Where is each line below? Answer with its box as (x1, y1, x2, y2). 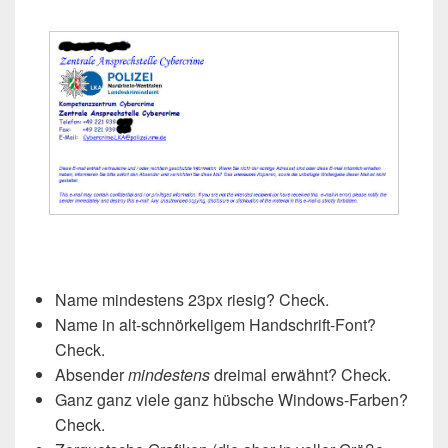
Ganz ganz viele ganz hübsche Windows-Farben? (55, 387, 408, 411)
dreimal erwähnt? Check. (210, 362, 391, 386)
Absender (55, 362, 128, 386)
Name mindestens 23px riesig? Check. (55, 287, 329, 311)
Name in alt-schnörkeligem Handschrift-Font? (55, 312, 376, 336)
